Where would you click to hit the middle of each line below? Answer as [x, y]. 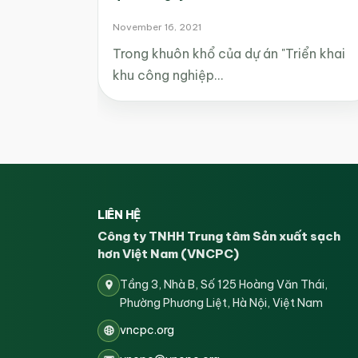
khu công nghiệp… [168, 75]
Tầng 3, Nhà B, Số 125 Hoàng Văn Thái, [224, 284]
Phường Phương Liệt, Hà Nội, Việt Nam [221, 302]
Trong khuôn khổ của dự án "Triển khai [229, 53]
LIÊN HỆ [119, 215]
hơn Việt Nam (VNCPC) [168, 253]
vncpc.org [147, 330]
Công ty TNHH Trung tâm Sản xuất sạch [219, 236]
